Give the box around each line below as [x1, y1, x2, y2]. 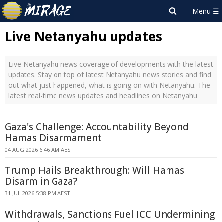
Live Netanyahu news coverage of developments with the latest [8, 59, 213, 69]
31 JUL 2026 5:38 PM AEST [5, 189, 70, 197]
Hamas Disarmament [5, 131, 102, 144]
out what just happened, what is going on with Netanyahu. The [8, 80, 210, 90]
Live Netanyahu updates [5, 27, 162, 45]
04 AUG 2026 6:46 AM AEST [5, 146, 74, 153]
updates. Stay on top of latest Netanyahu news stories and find [8, 70, 211, 79]
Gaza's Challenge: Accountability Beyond [5, 120, 189, 133]
